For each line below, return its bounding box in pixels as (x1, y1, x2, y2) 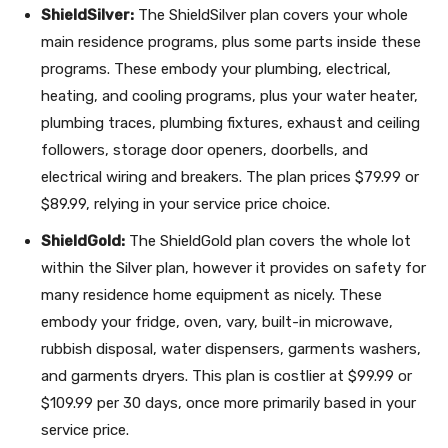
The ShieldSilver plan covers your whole (134, 6, 408, 24)
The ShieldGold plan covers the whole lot (125, 232, 411, 250)
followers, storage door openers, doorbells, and (41, 141, 368, 159)
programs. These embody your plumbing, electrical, (41, 60, 391, 78)
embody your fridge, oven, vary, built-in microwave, (41, 313, 393, 331)
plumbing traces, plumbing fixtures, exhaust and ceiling (41, 114, 420, 132)
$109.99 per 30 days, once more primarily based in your (41, 394, 416, 412)
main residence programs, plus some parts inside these (41, 33, 421, 51)
